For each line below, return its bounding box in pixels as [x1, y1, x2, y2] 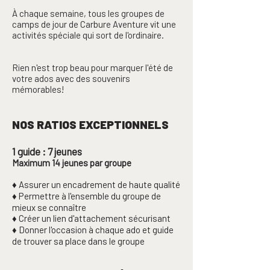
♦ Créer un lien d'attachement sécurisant [12, 213, 172, 224]
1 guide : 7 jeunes [12, 145, 82, 157]
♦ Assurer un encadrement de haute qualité [12, 179, 180, 190]
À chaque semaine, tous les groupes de [12, 8, 165, 19]
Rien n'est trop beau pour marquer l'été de [12, 62, 173, 73]
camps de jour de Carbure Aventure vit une [12, 19, 176, 30]
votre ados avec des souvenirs [12, 73, 130, 84]
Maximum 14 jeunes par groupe [12, 157, 131, 168]
